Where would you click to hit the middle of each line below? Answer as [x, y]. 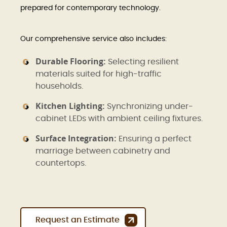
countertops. [61, 163]
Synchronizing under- [149, 107]
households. [59, 86]
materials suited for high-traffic [99, 74]
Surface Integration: [76, 139]
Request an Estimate [78, 220]
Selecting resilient [142, 62]
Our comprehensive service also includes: [93, 39]
